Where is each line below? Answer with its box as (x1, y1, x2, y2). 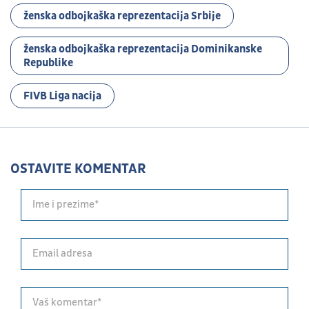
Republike (23, 55, 73, 70)
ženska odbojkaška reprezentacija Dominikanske (23, 41, 262, 56)
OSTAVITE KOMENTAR (10, 160, 146, 177)
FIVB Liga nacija (23, 88, 101, 103)
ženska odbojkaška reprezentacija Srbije (23, 8, 221, 23)
